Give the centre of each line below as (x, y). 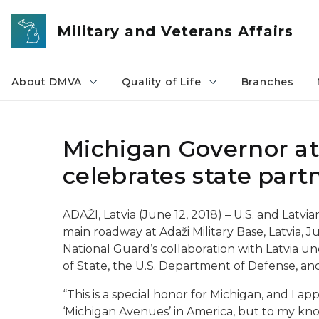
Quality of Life (162, 82)
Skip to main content (64, 15)
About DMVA (47, 82)
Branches (268, 82)
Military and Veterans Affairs (176, 31)
